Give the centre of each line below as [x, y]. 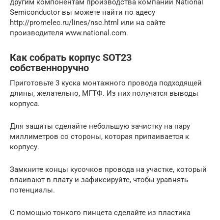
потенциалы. [32, 190]
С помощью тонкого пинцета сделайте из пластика [100, 212]
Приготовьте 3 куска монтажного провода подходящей [106, 83]
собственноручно [49, 68]
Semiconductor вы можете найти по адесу [82, 12]
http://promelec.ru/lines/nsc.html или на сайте [88, 22]
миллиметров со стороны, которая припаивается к [99, 136]
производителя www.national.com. [69, 33]
